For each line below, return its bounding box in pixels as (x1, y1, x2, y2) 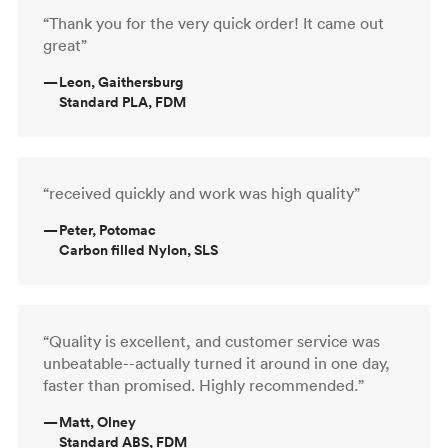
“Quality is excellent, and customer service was (43, 330, 380, 351)
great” (43, 34, 87, 55)
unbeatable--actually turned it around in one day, (43, 352, 390, 373)
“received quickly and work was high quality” (43, 182, 360, 203)
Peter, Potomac (59, 219, 156, 240)
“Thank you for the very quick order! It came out (43, 12, 384, 33)
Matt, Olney (59, 411, 136, 432)
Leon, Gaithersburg (59, 71, 183, 92)
